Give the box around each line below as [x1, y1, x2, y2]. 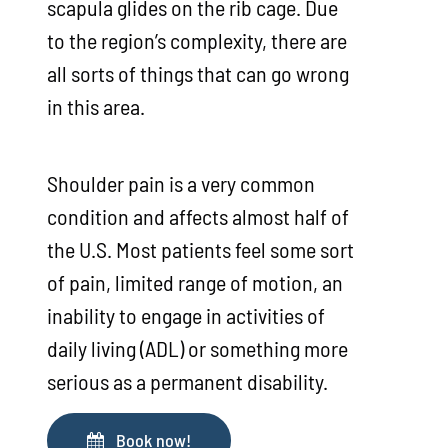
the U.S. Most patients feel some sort [46, 236, 354, 263]
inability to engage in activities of [46, 302, 325, 329]
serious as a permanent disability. [46, 368, 328, 395]
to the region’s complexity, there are [46, 27, 347, 54]
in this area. [46, 93, 145, 120]
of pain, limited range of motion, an [46, 269, 343, 296]
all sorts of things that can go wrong [46, 60, 349, 87]
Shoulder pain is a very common [46, 170, 315, 197]
